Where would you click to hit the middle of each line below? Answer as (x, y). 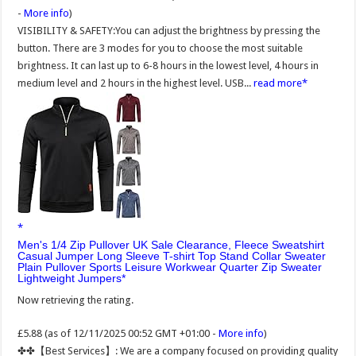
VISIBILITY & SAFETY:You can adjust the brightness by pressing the (169, 30)
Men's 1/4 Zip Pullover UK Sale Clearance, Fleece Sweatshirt (171, 244)
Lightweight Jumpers (70, 278)
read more (278, 83)
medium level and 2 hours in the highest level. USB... (136, 83)
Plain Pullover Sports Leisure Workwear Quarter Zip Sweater (170, 267)
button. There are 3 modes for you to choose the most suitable (161, 48)
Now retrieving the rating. (76, 300)
